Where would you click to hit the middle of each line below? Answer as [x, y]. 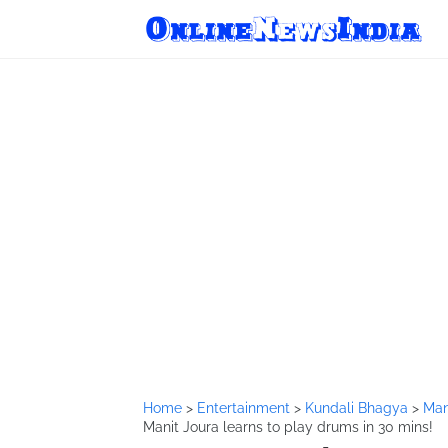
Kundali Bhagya [358, 408]
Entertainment [245, 408]
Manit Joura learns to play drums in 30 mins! [288, 427]
